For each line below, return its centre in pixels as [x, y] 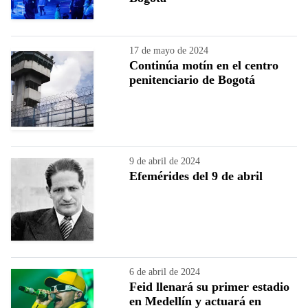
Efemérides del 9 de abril [196, 176]
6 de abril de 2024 [165, 272]
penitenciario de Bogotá [192, 79]
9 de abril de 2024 [165, 161]
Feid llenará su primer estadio [209, 286]
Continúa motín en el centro [204, 65]
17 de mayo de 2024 [169, 50]
